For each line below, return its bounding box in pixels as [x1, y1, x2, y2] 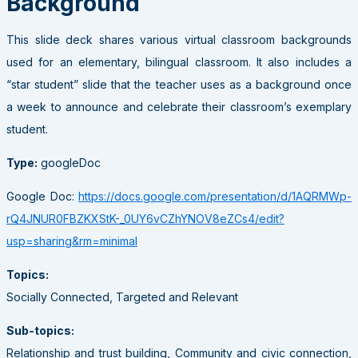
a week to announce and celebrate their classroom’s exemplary [6, 100, 352, 114]
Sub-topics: [6, 324, 74, 338]
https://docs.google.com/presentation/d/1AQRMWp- [78, 189, 352, 204]
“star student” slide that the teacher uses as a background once [6, 78, 352, 92]
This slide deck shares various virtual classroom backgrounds [6, 33, 352, 47]
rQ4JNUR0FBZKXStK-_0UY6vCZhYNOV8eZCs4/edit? [6, 212, 284, 226]
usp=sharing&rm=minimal [6, 234, 137, 249]
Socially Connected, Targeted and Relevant [6, 290, 238, 304]
